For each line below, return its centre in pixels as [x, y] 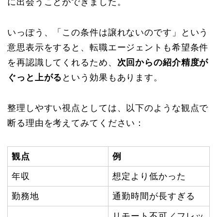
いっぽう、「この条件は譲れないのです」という [108, 32]
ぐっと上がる [35, 77]
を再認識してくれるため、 [62, 62]
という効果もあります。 [112, 77]
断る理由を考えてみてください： [76, 123]
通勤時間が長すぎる [154, 196]
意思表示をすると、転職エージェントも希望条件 [108, 47]
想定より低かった [149, 176]
